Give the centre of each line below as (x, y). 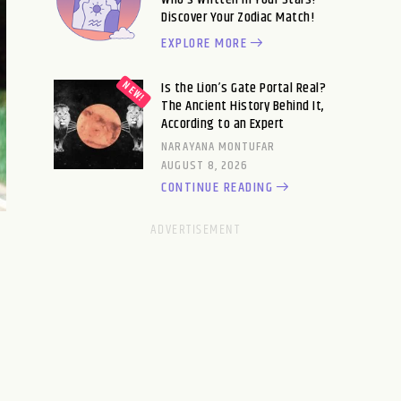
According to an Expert (223, 124)
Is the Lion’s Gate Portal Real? (244, 88)
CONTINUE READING (218, 187)
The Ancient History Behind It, (243, 106)
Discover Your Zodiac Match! (238, 17)
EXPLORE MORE (205, 43)
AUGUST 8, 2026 (205, 165)
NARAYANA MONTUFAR (218, 146)
